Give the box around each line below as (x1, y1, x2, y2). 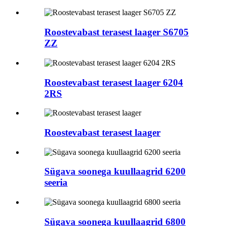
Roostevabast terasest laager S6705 (44, 27, 189, 38)
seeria (44, 177, 68, 188)
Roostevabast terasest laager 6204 (44, 77, 183, 88)
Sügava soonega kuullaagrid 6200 (44, 166, 186, 177)
